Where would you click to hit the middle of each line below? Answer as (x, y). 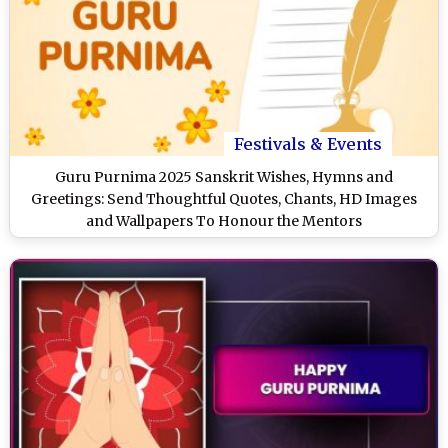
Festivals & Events (308, 144)
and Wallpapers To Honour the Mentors (224, 221)
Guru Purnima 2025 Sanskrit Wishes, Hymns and (224, 177)
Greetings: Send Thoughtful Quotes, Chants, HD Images (224, 199)
